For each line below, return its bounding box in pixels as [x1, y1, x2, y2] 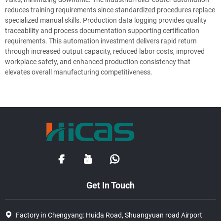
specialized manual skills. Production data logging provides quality [5, 16, 207, 24]
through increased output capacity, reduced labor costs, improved [5, 47, 205, 55]
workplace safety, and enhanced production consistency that [5, 58, 190, 66]
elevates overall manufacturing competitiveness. [5, 68, 152, 76]
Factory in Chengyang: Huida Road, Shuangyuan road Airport [16, 211, 202, 219]
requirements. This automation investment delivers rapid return [5, 37, 197, 45]
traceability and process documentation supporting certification [5, 27, 199, 35]
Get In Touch [86, 180, 135, 190]
